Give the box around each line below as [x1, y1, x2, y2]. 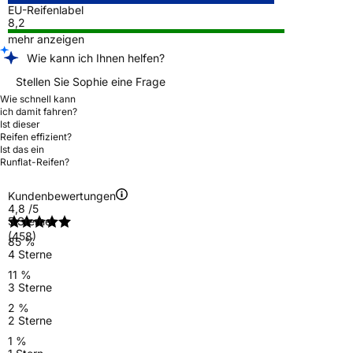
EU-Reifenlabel [8, 2, 84, 17]
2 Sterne [8, 313, 52, 327]
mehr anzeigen [8, 32, 84, 46]
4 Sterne [8, 247, 52, 261]
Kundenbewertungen [8, 188, 116, 203]
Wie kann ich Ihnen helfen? [27, 50, 165, 65]
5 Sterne [8, 214, 51, 228]
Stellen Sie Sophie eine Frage [16, 74, 165, 88]
